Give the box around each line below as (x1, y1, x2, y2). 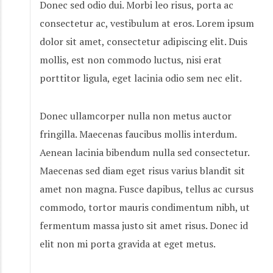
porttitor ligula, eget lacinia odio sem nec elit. (40, 71, 242, 85)
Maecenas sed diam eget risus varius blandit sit (40, 163, 245, 177)
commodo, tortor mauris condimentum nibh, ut (40, 200, 250, 214)
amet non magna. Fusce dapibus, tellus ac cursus (40, 182, 253, 196)
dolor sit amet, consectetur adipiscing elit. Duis (40, 34, 247, 48)
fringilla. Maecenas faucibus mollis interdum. (40, 127, 236, 141)
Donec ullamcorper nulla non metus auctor (40, 108, 232, 122)
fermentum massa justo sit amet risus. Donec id (40, 218, 248, 232)
